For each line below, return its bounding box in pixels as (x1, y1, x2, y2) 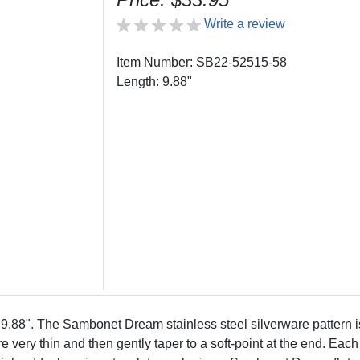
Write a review (203, 16, 285, 31)
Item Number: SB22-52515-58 (116, 55, 287, 69)
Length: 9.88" (116, 74, 192, 88)
